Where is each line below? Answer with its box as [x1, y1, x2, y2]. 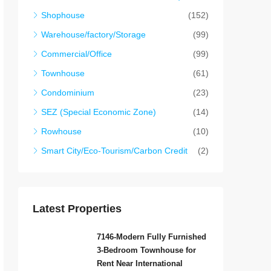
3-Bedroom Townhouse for [97, 246, 196, 255]
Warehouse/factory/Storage [41, 30, 146, 40]
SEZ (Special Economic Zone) [41, 107, 156, 117]
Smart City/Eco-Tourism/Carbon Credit [41, 146, 188, 156]
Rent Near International [97, 259, 183, 269]
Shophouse [41, 10, 85, 21]
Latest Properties [33, 203, 122, 215]
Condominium [41, 88, 94, 98]
